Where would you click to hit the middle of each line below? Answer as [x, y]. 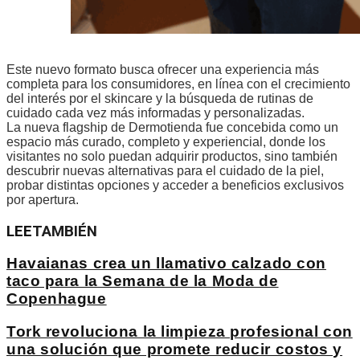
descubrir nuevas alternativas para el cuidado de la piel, [165, 170]
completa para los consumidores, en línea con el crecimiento [178, 84]
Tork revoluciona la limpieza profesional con [180, 331]
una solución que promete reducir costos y [175, 349]
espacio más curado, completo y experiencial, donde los [166, 141]
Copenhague [57, 299]
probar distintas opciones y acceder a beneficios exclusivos [175, 185]
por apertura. [43, 199]
